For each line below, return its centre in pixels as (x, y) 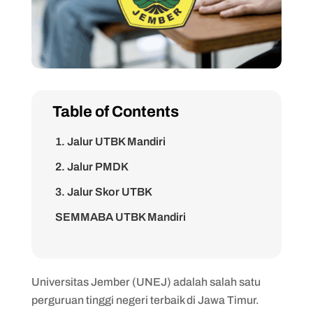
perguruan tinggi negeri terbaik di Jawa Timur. (145, 300)
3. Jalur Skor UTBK (103, 191)
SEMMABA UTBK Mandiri (120, 217)
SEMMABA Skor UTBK (114, 267)
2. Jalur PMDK (92, 166)
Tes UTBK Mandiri (101, 292)
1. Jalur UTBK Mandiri (110, 141)
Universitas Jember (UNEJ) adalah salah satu (146, 282)
